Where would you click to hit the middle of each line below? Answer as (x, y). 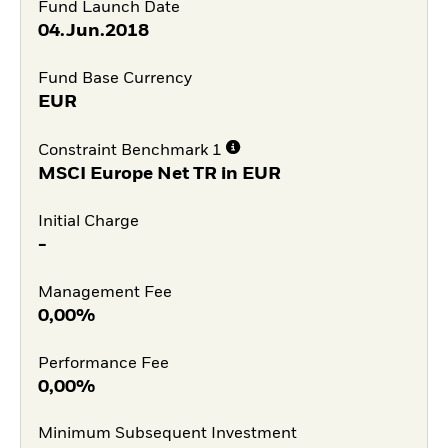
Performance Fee (103, 363)
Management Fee (104, 292)
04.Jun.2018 (93, 30)
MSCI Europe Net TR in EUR (159, 174)
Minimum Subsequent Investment (167, 434)
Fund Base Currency (114, 78)
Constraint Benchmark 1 (129, 151)
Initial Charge (88, 222)
